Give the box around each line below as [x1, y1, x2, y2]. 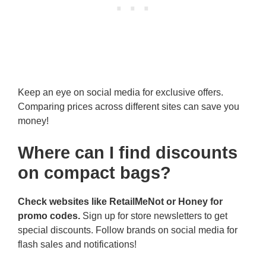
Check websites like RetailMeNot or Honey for [18, 197, 223, 207]
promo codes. [18, 211, 80, 221]
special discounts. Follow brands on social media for [18, 225, 237, 236]
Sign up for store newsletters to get [80, 211, 227, 221]
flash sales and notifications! [18, 239, 137, 250]
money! [18, 116, 49, 126]
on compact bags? [18, 163, 171, 183]
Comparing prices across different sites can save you [18, 102, 239, 112]
